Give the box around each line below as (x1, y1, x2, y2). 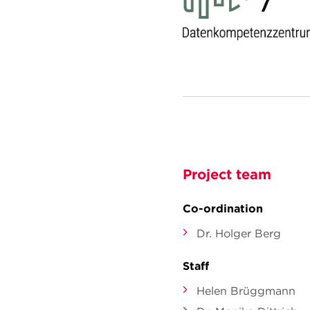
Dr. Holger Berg (197, 226, 281, 241)
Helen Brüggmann (197, 284, 295, 298)
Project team (183, 165, 271, 183)
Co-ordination (183, 201, 263, 216)
